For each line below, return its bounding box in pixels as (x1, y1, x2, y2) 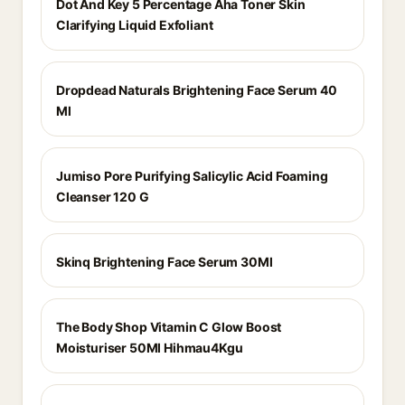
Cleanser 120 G (56, 189, 149, 204)
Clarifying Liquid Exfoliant (56, 17, 213, 33)
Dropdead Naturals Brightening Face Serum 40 (56, 82, 337, 98)
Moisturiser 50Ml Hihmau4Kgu (56, 340, 243, 355)
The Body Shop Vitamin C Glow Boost (56, 319, 282, 334)
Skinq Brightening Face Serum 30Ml (56, 254, 273, 269)
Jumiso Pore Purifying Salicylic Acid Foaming (56, 168, 328, 184)
